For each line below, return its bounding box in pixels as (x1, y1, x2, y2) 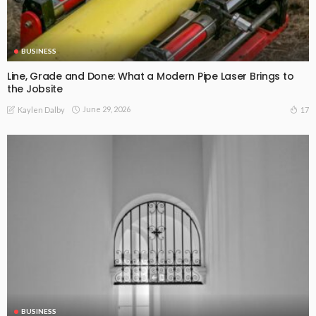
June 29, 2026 (83, 104, 130, 114)
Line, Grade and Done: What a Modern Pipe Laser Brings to (7, 68, 294, 83)
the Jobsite (7, 81, 63, 96)
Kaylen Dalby (18, 105, 65, 115)
